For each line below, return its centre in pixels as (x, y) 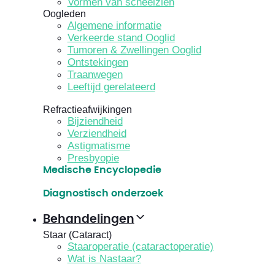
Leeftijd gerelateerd (111, 87)
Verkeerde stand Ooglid (121, 38)
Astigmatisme (99, 146)
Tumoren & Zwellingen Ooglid (134, 50)
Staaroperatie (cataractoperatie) (140, 247)
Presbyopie (93, 158)
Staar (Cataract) (77, 235)
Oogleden (64, 14)
